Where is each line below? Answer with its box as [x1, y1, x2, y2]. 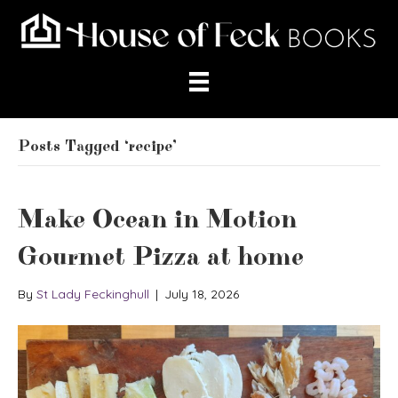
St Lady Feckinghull [36, 286, 149, 303]
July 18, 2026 [164, 286, 239, 303]
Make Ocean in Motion [18, 203, 297, 237]
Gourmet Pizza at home [18, 241, 304, 275]
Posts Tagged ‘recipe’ [18, 137, 177, 157]
